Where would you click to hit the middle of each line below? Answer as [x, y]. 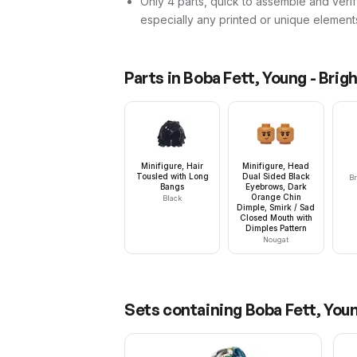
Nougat [276, 239]
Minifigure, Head [276, 166]
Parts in [154, 78]
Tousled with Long [172, 176]
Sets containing [185, 310]
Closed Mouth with [276, 218]
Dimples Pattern [276, 228]
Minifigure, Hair [173, 166]
